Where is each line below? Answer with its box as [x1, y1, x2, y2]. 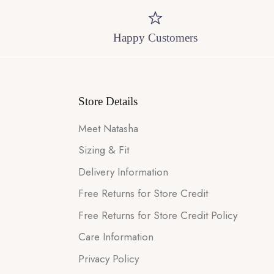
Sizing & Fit [78, 143, 129, 158]
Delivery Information [78, 164, 168, 179]
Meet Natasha [78, 120, 138, 136]
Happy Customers [113, 31, 198, 44]
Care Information [78, 229, 154, 245]
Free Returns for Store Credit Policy [78, 207, 237, 223]
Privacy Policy [78, 251, 139, 266]
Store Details [78, 94, 138, 108]
